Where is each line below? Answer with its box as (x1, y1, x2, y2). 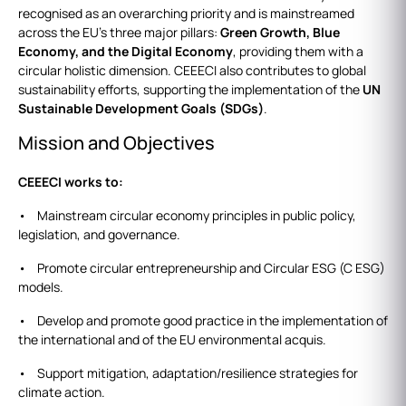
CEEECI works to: (18, 173, 123, 191)
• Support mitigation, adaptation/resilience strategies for (18, 364, 358, 382)
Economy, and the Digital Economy (18, 43, 233, 61)
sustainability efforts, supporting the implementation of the (18, 81, 362, 99)
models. (18, 278, 63, 296)
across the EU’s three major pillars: (18, 24, 220, 42)
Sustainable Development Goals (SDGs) (18, 100, 264, 118)
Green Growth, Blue (220, 24, 340, 42)
